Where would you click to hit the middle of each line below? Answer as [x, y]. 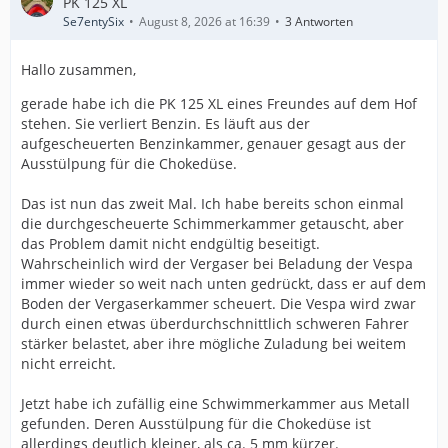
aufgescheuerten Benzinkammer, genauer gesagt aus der [213, 143]
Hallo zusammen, [78, 69]
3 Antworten [319, 21]
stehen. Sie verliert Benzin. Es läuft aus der [165, 123]
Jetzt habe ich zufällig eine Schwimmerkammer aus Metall [215, 403]
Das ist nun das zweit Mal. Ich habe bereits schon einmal [212, 203]
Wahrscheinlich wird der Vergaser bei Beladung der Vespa [217, 263]
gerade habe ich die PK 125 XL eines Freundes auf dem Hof [219, 103]
